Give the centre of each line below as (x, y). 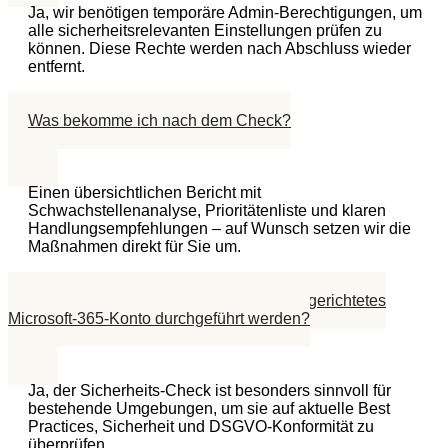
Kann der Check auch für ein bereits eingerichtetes (207, 300)
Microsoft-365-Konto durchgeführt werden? (159, 318)
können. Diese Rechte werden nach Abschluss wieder (219, 48)
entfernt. (56, 66)
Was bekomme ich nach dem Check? (159, 120)
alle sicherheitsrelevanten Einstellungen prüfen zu (205, 30)
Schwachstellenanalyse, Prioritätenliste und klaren (207, 210)
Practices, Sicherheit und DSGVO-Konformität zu (201, 426)
